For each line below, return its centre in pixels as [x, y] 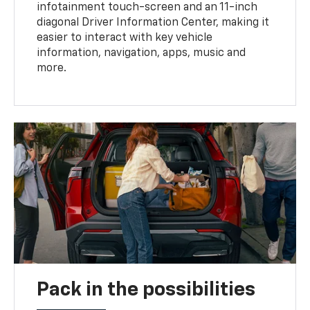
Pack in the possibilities [146, 290]
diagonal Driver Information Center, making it [153, 22]
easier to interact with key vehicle [125, 38]
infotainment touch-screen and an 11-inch [147, 7]
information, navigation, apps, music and [142, 53]
